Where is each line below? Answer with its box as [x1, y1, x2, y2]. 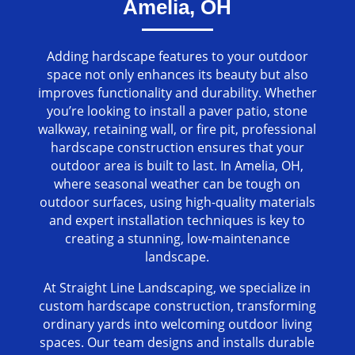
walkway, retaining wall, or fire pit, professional [38, 120, 317, 139]
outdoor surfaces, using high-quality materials [39, 193, 315, 212]
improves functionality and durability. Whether [37, 84, 317, 102]
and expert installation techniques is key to [49, 212, 306, 230]
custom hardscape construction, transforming [38, 297, 316, 315]
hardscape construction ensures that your [50, 139, 304, 157]
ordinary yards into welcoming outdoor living [42, 315, 312, 334]
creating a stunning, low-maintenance [64, 230, 290, 248]
